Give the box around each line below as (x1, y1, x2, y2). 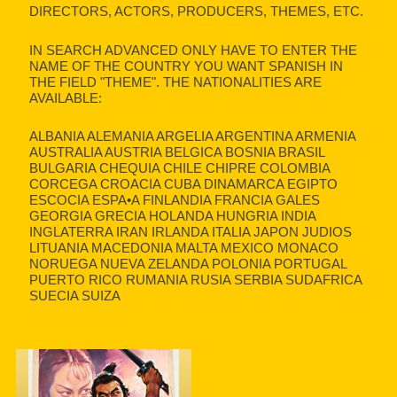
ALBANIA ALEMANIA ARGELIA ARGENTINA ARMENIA (29, 128, 356, 144)
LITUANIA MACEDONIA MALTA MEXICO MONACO (29, 240, 339, 256)
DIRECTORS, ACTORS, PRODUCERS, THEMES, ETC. (29, 4, 364, 19)
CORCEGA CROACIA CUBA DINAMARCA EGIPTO (29, 176, 339, 192)
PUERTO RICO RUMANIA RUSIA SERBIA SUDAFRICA (29, 272, 362, 288)
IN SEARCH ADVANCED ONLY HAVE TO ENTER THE (29, 42, 358, 58)
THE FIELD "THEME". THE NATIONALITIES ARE (29, 74, 323, 90)
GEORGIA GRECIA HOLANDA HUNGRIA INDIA (29, 208, 316, 224)
